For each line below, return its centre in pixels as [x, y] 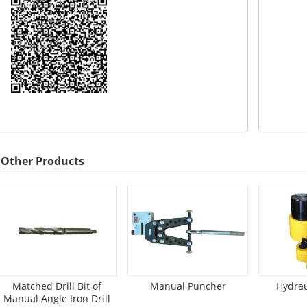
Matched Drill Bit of [57, 286]
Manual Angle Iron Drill [57, 299]
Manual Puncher [188, 286]
